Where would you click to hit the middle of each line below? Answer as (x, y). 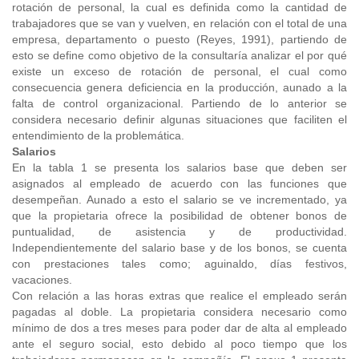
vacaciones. (42, 280)
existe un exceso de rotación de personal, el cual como (179, 71)
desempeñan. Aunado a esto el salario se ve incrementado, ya (179, 200)
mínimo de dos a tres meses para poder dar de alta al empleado (179, 328)
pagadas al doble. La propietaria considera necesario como (179, 312)
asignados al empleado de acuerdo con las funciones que (179, 184)
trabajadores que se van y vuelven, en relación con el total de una (179, 23)
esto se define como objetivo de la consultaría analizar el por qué (179, 55)
